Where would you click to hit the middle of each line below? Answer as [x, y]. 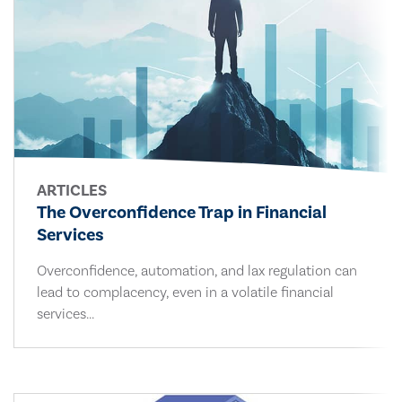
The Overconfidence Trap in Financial [182, 213]
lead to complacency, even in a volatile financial [185, 293]
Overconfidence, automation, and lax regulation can [197, 271]
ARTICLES [72, 191]
